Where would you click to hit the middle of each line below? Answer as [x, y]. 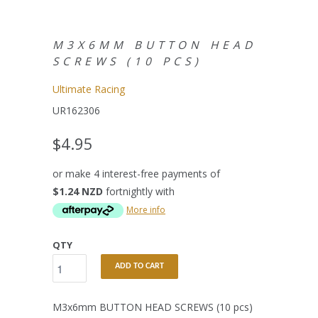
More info [146, 210]
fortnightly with [139, 192]
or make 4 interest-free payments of [136, 174]
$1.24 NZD [78, 192]
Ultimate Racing [89, 89]
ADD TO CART [139, 267]
